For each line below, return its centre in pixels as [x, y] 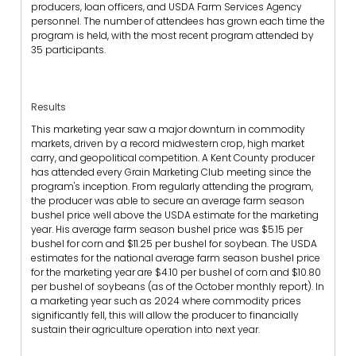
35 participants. [68, 50]
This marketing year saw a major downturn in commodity [168, 129]
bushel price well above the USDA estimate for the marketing [175, 215]
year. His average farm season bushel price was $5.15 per [167, 229]
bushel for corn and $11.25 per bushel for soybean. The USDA [174, 243]
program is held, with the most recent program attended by [172, 36]
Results [48, 107]
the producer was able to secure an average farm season [168, 200]
